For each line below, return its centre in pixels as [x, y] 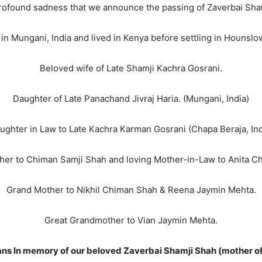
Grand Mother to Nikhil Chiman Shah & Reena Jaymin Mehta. [131, 190]
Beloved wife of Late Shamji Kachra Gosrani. [131, 68]
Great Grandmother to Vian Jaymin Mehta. [131, 220]
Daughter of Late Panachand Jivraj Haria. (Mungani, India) [131, 99]
